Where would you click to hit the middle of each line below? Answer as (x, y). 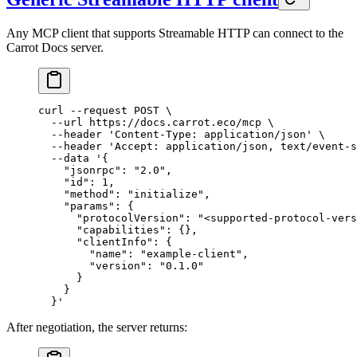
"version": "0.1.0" (121, 265)
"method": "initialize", (124, 194)
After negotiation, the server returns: (97, 327)
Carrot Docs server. (55, 47)
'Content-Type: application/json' (207, 134)
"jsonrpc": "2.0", (105, 170)
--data (64, 158)
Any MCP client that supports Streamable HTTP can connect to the (175, 33)
